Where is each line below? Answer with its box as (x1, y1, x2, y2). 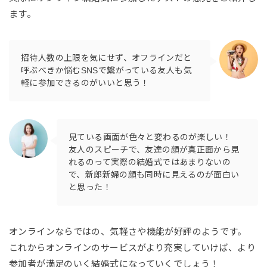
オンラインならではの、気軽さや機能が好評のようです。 (9, 226, 247, 237)
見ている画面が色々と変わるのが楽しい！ (69, 132, 232, 142)
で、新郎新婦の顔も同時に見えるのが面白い (69, 169, 240, 179)
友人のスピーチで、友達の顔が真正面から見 (69, 144, 240, 154)
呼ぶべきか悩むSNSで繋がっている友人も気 (21, 65, 192, 75)
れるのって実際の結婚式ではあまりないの (69, 157, 231, 167)
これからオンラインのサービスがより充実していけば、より (9, 242, 256, 253)
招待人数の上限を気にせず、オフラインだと (21, 52, 192, 63)
